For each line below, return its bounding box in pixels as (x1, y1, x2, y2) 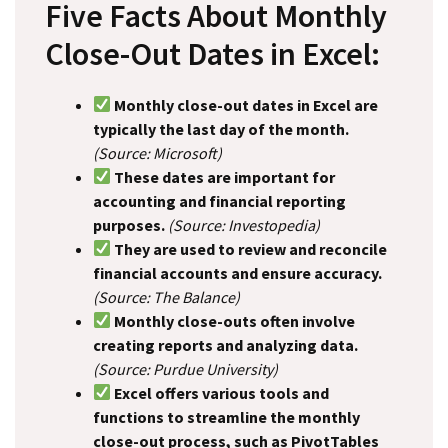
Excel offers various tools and (111, 382, 330, 403)
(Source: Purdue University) (93, 358, 278, 379)
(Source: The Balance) (93, 286, 240, 307)
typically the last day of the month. (93, 118, 349, 139)
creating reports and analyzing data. (93, 334, 358, 355)
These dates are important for (111, 166, 336, 187)
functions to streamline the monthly (93, 406, 360, 427)
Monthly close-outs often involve (111, 310, 356, 331)
